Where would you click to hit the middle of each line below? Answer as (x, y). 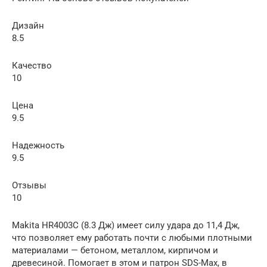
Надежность (38, 145)
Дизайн (28, 26)
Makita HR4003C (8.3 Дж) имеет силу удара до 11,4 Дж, (126, 225)
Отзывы (29, 185)
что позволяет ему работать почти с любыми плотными (132, 238)
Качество (32, 66)
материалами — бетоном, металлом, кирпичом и (115, 250)
